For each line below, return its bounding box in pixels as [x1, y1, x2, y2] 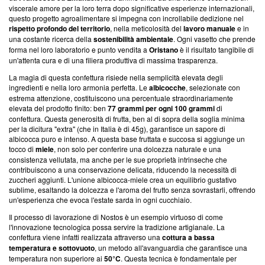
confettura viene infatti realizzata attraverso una [9, 231, 162, 242]
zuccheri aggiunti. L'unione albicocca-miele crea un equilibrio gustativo [9, 174, 237, 185]
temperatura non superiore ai [9, 253, 104, 263]
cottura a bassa [162, 231, 215, 243]
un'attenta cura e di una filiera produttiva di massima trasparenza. [9, 54, 218, 65]
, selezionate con [186, 82, 240, 92]
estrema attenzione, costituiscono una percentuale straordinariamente [9, 92, 233, 103]
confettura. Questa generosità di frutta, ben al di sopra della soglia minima [9, 113, 245, 124]
